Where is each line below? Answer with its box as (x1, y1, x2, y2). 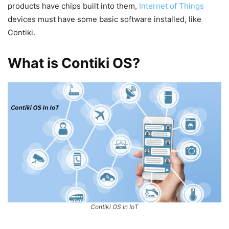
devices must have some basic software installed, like (8, 14, 201, 24)
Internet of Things (139, 1, 204, 11)
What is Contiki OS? (8, 55, 140, 72)
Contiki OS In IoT (90, 202, 139, 211)
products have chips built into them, (8, 1, 139, 11)
